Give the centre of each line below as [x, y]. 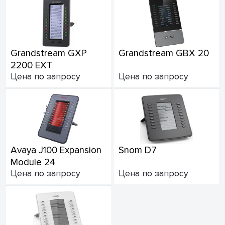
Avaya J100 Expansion [56, 150]
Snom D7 [138, 150]
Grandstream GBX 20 [164, 53]
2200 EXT [32, 65]
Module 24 [33, 162]
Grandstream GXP [49, 53]
